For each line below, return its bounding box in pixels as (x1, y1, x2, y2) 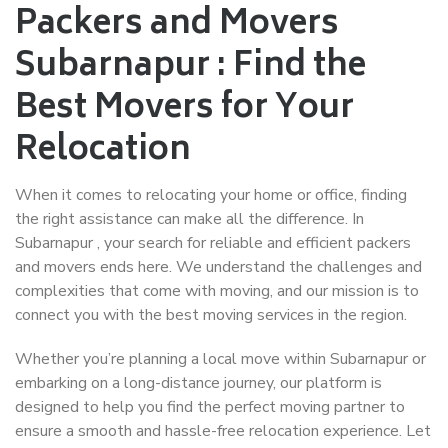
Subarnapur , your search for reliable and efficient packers (15, 232, 411, 254)
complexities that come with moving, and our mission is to (15, 280, 419, 302)
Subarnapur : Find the (15, 40, 366, 96)
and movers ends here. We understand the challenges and (15, 256, 422, 278)
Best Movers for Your (15, 82, 354, 138)
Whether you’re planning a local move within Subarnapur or (15, 348, 426, 370)
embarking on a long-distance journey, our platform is (15, 372, 382, 394)
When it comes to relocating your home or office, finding (15, 184, 407, 206)
